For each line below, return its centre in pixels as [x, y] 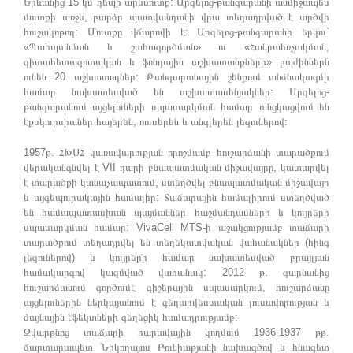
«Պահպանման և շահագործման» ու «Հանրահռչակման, [176, 46]
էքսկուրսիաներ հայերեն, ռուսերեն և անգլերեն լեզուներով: [156, 121]
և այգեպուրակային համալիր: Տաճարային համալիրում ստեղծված [176, 197]
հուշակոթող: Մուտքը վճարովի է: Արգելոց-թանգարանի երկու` [176, 32]
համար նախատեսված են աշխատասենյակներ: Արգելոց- [176, 91]
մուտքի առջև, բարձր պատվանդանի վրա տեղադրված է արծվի [176, 17]
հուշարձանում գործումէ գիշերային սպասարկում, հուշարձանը [176, 287]
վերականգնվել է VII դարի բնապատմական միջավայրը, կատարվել [176, 167]
